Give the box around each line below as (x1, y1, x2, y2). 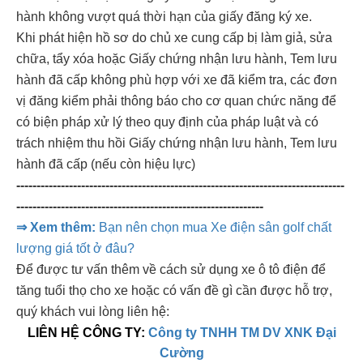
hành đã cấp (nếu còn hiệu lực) (16, 156, 195, 171)
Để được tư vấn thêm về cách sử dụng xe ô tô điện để (16, 262, 326, 276)
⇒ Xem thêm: (16, 220, 96, 234)
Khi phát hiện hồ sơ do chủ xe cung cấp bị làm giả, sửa (16, 30, 332, 45)
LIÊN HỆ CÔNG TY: (27, 325, 148, 340)
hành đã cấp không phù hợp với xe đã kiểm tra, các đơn (16, 72, 337, 87)
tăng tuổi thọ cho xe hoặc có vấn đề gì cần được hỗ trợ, (16, 283, 332, 297)
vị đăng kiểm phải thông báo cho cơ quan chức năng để (16, 93, 336, 108)
